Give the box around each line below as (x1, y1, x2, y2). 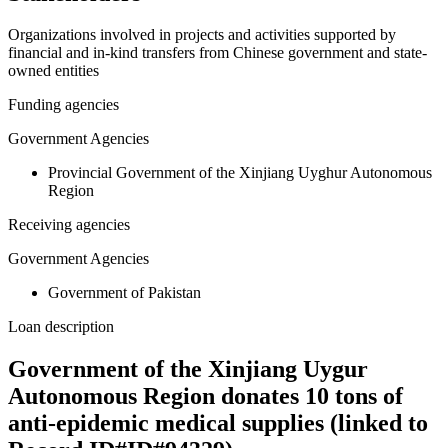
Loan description (8, 318, 114, 336)
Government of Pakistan (48, 284, 201, 302)
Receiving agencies (8, 216, 130, 234)
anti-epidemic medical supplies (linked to (8, 410, 428, 437)
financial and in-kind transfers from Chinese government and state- (8, 44, 427, 62)
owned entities (8, 62, 99, 80)
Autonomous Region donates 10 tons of (8, 383, 403, 410)
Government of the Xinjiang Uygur (8, 356, 368, 383)
